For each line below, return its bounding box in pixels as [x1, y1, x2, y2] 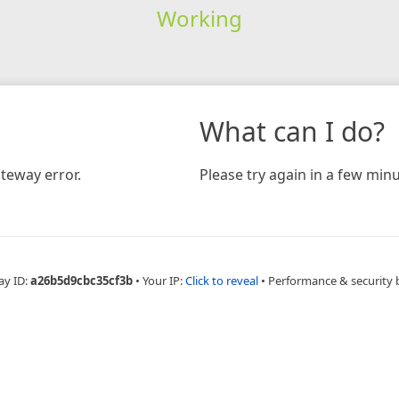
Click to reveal [184, 272, 258, 289]
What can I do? [199, 112, 385, 150]
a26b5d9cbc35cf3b [29, 272, 133, 289]
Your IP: [142, 272, 185, 289]
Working [156, 3, 242, 33]
